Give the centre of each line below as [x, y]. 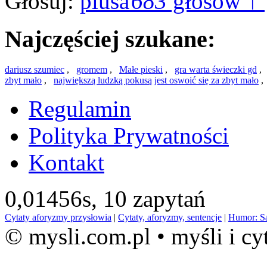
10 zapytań [154, 199]
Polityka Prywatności [129, 136]
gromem [92, 70]
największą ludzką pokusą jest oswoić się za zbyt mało [156, 80]
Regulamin [80, 109]
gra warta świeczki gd [216, 70]
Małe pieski [141, 70]
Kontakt [66, 163]
